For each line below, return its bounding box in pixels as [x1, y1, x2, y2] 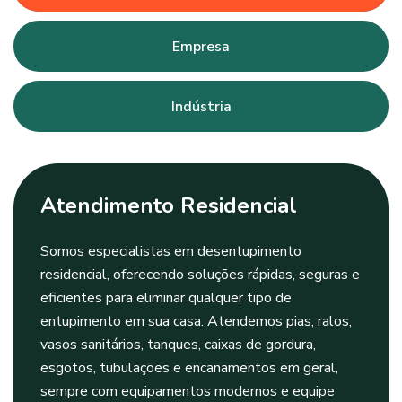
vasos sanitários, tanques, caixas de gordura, [40, 335, 316, 355]
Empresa [172, 37, 230, 57]
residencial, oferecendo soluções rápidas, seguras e [40, 265, 360, 285]
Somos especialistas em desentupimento [40, 241, 301, 262]
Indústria [170, 97, 232, 118]
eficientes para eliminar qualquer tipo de [40, 288, 292, 309]
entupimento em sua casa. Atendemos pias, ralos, [40, 311, 352, 332]
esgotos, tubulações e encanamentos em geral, [40, 358, 338, 379]
